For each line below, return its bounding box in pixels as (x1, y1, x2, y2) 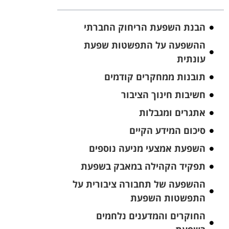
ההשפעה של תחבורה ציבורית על (72, 178, 205, 191)
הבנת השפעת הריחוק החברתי (83, 21, 205, 34)
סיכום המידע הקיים (129, 124, 205, 137)
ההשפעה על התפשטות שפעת (83, 39, 205, 52)
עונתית (176, 53, 205, 65)
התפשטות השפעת (130, 192, 205, 204)
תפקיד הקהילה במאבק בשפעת (80, 160, 205, 173)
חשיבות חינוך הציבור (121, 88, 205, 101)
